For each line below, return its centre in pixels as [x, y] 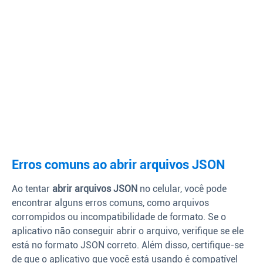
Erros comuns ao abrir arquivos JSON [119, 164]
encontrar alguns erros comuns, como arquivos [110, 203]
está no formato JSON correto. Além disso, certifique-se [128, 245]
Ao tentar [32, 188]
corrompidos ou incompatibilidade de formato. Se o [119, 217]
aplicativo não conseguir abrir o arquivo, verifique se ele [128, 231]
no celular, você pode [182, 188]
